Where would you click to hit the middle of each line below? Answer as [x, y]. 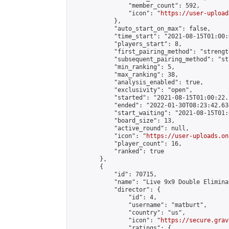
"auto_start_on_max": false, [141, 29]
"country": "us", [128, 213]
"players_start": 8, [127, 44]
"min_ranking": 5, [123, 67]
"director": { [116, 190]
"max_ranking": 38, [125, 75]
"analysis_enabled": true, [137, 82]
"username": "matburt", [139, 205]
